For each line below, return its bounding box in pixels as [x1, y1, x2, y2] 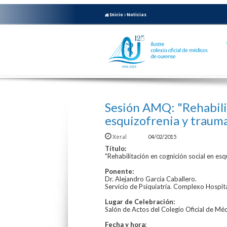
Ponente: [105, 167, 134, 175]
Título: [105, 144, 126, 153]
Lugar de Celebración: [105, 197, 175, 206]
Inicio [109, 12, 123, 17]
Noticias [127, 12, 146, 17]
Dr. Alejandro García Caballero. [105, 174, 197, 183]
